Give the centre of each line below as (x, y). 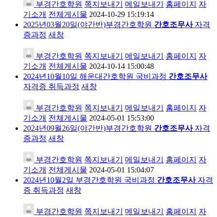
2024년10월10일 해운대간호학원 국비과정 (96, 76)
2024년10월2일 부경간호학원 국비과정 (90, 180)
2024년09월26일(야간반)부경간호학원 (89, 128)
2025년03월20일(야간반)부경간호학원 (89, 24)
